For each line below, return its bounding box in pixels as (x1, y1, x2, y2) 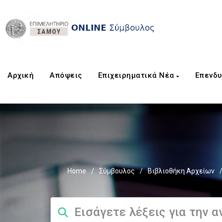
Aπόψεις (50, 71, 82, 80)
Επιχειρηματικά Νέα (98, 71, 176, 80)
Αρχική (7, 71, 34, 80)
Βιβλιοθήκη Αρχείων (147, 167, 215, 175)
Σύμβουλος (99, 167, 135, 175)
